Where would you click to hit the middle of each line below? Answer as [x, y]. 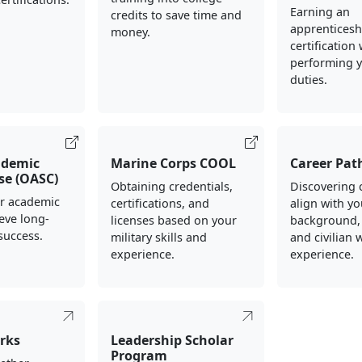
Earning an [320, 12]
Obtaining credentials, [171, 186]
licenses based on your [173, 220]
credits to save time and [176, 15]
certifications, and [160, 203]
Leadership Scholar [172, 341]
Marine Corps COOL [173, 163]
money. [130, 32]
